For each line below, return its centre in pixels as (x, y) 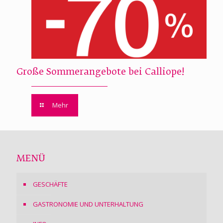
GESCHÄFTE (50, 184)
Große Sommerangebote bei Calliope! (100, 72)
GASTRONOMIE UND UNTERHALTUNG (88, 204)
